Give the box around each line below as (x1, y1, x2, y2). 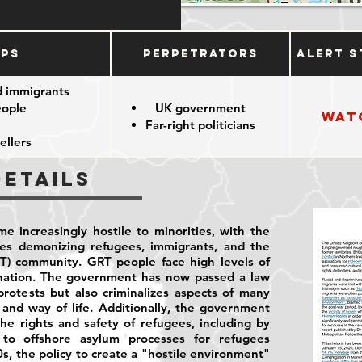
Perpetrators (142, 46, 259, 61)
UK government (155, 100, 246, 116)
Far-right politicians (145, 117, 255, 133)
